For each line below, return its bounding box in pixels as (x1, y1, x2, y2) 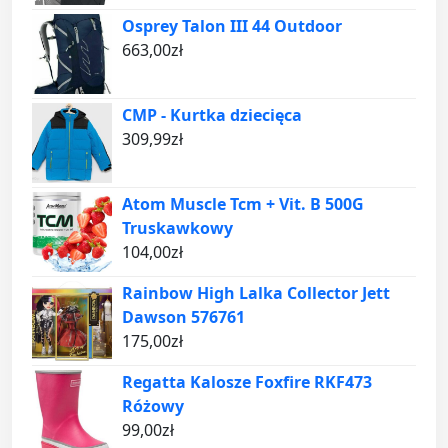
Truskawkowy (122, 216, 233, 239)
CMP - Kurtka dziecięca (122, 103, 302, 126)
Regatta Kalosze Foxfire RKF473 (122, 370, 372, 393)
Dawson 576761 (122, 305, 245, 328)
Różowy (122, 394, 184, 417)
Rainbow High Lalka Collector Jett (122, 281, 390, 304)
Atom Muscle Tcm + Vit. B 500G (122, 192, 364, 215)
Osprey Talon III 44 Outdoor (122, 14, 342, 37)
